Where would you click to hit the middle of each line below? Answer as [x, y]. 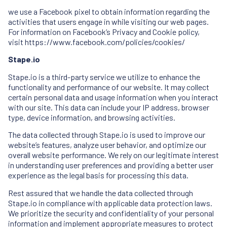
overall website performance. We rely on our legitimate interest [113, 155]
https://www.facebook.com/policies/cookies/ [105, 42]
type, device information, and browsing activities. [92, 117]
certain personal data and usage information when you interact [113, 97]
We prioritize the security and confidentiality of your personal [111, 213]
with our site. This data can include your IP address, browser [109, 107]
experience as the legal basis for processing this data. [98, 175]
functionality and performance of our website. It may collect [109, 87]
